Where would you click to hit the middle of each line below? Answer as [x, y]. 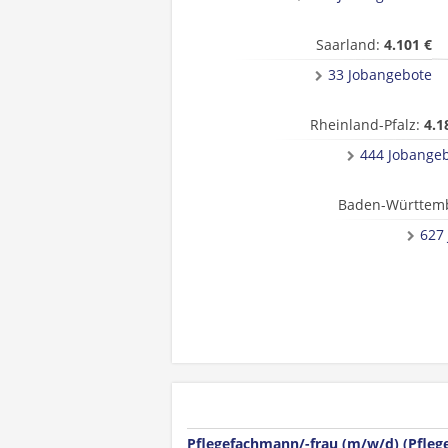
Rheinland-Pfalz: [367, 124]
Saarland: [350, 44]
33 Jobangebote [380, 74]
